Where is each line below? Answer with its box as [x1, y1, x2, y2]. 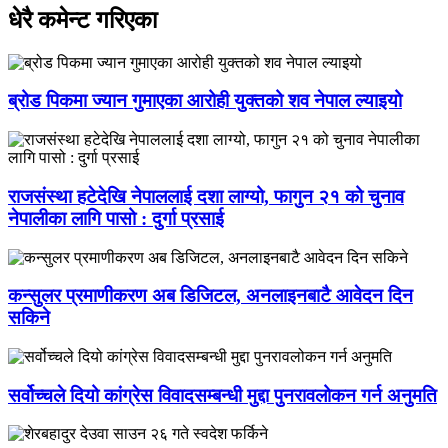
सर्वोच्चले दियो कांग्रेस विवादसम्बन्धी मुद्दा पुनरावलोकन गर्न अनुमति [8, 384, 437, 406]
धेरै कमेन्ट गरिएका [8, 6, 157, 33]
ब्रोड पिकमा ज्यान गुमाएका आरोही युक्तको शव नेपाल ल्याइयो [8, 90, 402, 112]
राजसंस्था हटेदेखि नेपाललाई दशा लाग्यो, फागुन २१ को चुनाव [8, 185, 404, 207]
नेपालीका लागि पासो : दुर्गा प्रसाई [8, 207, 224, 229]
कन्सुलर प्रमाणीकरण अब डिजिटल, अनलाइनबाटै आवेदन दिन [8, 285, 413, 307]
